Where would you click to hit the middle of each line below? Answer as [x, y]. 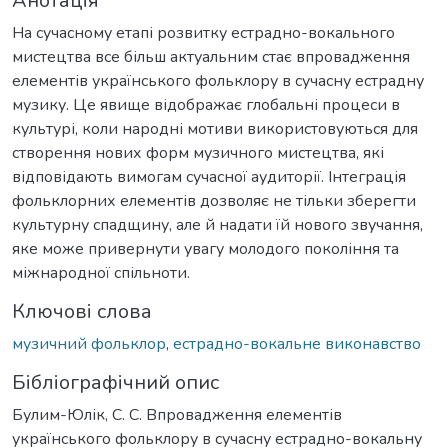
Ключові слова [82, 311]
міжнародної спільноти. [101, 272]
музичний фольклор [89, 343]
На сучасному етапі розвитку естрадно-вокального [203, 32]
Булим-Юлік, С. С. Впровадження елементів [177, 414]
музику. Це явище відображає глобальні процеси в [206, 104]
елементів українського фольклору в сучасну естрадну [218, 80]
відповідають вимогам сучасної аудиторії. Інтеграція [209, 176]
